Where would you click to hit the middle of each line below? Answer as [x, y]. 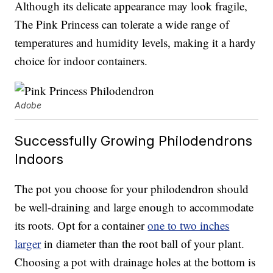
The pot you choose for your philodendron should [132, 189]
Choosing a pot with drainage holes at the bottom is [135, 262]
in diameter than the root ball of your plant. [143, 244]
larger [28, 244]
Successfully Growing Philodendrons [134, 141]
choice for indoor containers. [81, 61]
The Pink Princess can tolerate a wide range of [122, 24]
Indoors [39, 159]
